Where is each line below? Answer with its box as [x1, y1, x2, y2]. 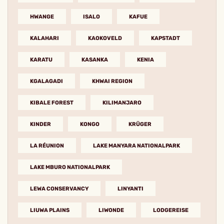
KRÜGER [128, 120, 151, 127]
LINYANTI [117, 185, 143, 192]
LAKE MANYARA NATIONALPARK [93, 142, 180, 149]
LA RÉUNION [30, 142, 64, 149]
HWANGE [30, 13, 54, 20]
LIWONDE [98, 206, 124, 213]
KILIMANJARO [102, 99, 141, 106]
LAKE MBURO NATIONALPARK [30, 163, 110, 170]
